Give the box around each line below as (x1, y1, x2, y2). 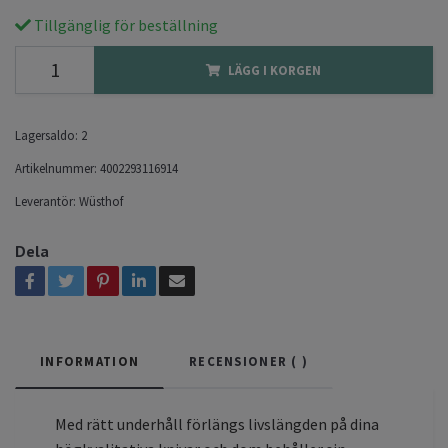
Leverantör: (15, 192, 76, 209)
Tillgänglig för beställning (31, 14, 218, 35)
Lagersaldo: (15, 126, 78, 143)
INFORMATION (40, 352, 140, 369)
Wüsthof (79, 192, 123, 209)
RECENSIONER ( (189, 352, 298, 369)
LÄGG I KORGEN (228, 61, 321, 78)
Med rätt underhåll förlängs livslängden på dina (55, 413, 379, 434)
